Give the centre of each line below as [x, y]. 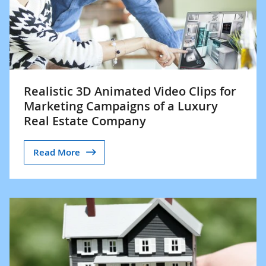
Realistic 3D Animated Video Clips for [130, 91]
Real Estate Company [85, 121]
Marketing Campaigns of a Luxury [121, 106]
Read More [57, 152]
